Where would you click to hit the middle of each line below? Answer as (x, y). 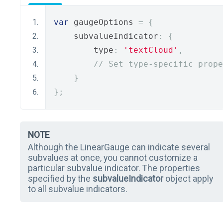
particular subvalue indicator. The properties (114, 168)
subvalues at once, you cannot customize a (113, 157)
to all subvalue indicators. (78, 189)
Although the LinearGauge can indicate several (119, 147)
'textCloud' (151, 50)
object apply (188, 178)
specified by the (60, 178)
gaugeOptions (104, 22)
